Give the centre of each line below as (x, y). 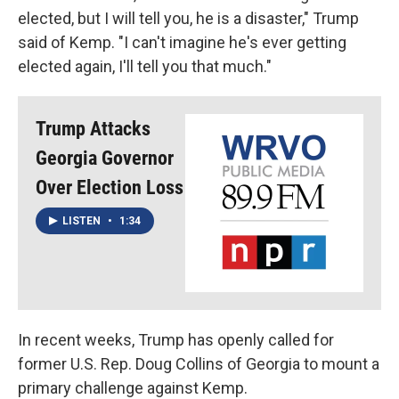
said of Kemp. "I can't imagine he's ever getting (182, 42)
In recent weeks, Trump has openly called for (176, 339)
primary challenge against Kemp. (133, 387)
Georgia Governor (105, 158)
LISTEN (83, 221)
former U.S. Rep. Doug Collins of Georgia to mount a (199, 363)
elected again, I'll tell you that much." (145, 66)
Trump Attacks (93, 128)
